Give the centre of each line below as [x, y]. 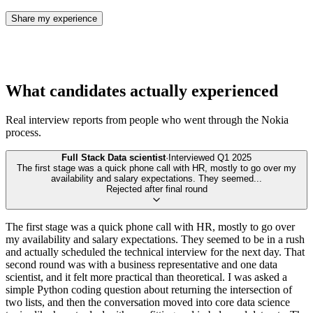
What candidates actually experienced [142, 90]
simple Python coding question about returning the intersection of [149, 290]
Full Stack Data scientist [114, 158]
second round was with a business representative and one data [141, 265]
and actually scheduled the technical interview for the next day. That [155, 252]
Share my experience [54, 18]
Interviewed [193, 158]
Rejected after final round [156, 189]
